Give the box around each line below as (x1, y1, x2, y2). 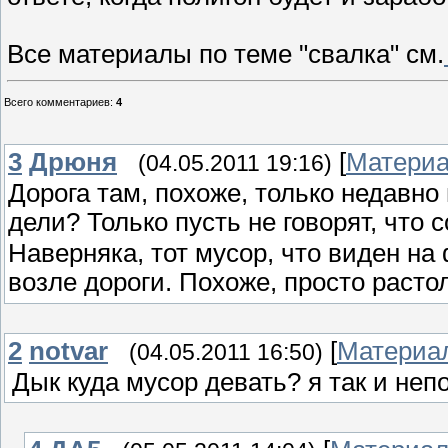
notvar (29, 337, 108, 366)
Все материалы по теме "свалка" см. (7, 40, 444, 69)
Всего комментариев (4, 96, 110, 109)
